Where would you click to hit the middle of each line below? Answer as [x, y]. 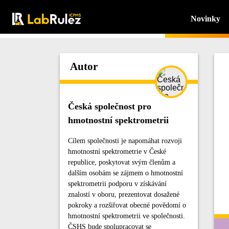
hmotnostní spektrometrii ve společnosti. [127, 216]
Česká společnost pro [110, 106]
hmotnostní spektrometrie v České [117, 152]
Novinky [205, 19]
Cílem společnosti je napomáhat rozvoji [125, 141]
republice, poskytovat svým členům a [122, 162]
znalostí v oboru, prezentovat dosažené [124, 194]
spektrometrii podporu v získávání [117, 184]
